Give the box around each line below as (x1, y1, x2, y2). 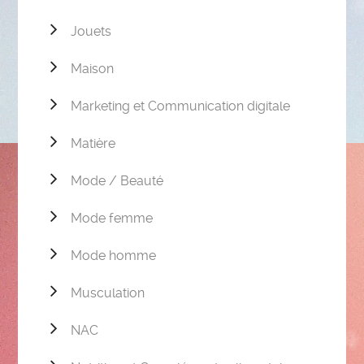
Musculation (71, 285, 145, 301)
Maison (71, 61, 115, 77)
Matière (71, 136, 116, 152)
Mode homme (71, 248, 157, 264)
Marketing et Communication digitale (71, 98, 291, 115)
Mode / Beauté (71, 173, 164, 189)
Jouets (71, 24, 112, 40)
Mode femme (71, 210, 154, 227)
